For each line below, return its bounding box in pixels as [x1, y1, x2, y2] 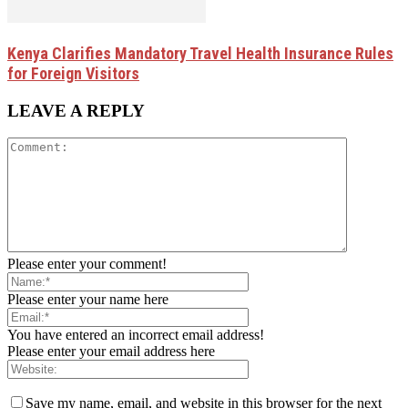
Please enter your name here [7, 291, 168, 308]
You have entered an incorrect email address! [7, 327, 264, 343]
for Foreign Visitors [7, 63, 139, 83]
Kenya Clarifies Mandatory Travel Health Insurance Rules [7, 43, 393, 63]
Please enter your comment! [7, 256, 167, 272]
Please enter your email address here [7, 343, 215, 360]
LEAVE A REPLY [7, 100, 145, 120]
